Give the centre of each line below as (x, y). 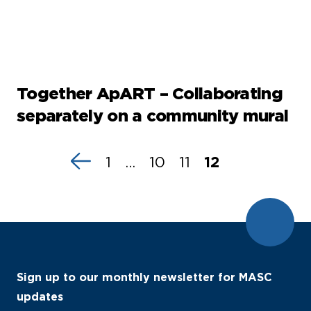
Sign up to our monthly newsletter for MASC (144, 278)
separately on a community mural (153, 116)
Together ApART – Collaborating (150, 94)
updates (40, 297)
